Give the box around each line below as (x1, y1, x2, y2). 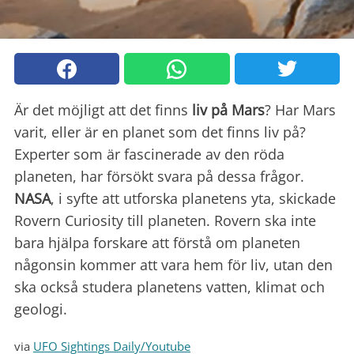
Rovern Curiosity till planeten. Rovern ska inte (14, 211, 316, 231)
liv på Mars (192, 100, 265, 120)
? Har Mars (265, 100, 336, 120)
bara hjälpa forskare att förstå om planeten (14, 233, 300, 253)
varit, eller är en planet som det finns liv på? (14, 122, 306, 142)
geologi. (14, 299, 67, 319)
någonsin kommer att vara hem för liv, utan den (14, 255, 333, 275)
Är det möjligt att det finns (14, 100, 192, 120)
